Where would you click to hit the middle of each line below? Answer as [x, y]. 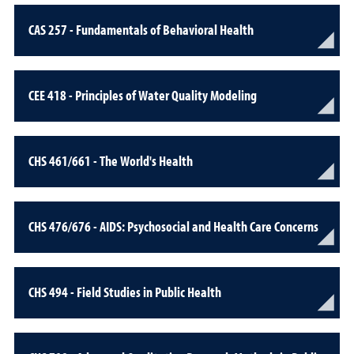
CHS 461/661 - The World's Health [111, 160]
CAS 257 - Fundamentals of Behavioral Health [141, 29]
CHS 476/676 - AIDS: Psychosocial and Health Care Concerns [173, 226]
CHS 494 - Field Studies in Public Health [125, 292]
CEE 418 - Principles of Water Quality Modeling [143, 95]
